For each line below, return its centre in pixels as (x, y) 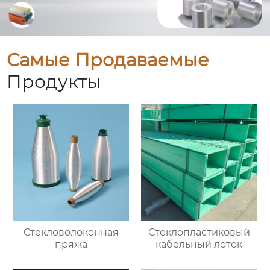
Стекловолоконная (71, 232)
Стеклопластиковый (199, 232)
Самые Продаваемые (108, 60)
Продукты (54, 82)
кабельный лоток (199, 244)
